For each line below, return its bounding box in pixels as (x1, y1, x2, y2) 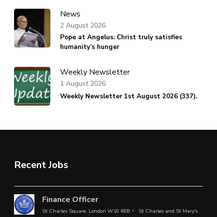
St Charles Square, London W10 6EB (42, 207, 130, 215)
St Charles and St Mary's (138, 207, 198, 215)
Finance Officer (42, 194, 98, 205)
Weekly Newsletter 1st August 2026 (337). (60, 92, 197, 101)
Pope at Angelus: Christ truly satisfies (60, 32, 182, 42)
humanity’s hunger (60, 42, 119, 52)
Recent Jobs (14, 158, 68, 172)
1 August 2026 (60, 78, 106, 88)
